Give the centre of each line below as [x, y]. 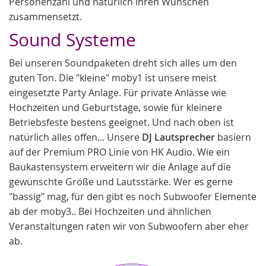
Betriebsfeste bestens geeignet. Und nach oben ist [121, 122]
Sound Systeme [72, 40]
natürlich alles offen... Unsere [75, 137]
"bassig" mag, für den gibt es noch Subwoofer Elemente [133, 197]
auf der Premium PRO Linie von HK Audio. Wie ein [119, 152]
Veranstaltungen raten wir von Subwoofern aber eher [129, 226]
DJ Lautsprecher [178, 137]
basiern [233, 137]
